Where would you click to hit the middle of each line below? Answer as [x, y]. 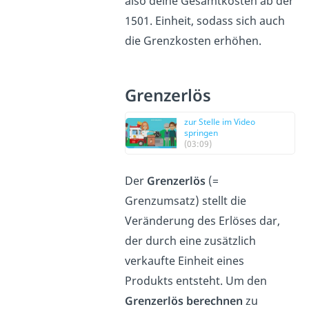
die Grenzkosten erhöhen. [193, 40]
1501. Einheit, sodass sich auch [205, 20]
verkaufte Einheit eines [185, 260]
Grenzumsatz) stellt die [186, 200]
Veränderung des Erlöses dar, [203, 220]
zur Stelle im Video [220, 121]
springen [201, 132]
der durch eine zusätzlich [191, 240]
